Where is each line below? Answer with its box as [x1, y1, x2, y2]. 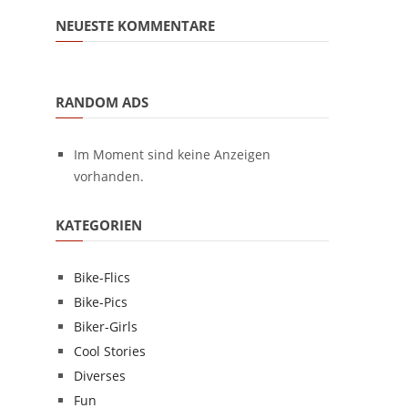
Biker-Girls [74, 318, 138, 335]
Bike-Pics [74, 293, 127, 311]
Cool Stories [74, 342, 146, 360]
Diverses [74, 367, 126, 384]
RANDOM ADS [56, 93, 148, 111]
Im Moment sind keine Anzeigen [74, 146, 270, 163]
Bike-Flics [74, 269, 130, 286]
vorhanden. [74, 168, 144, 185]
